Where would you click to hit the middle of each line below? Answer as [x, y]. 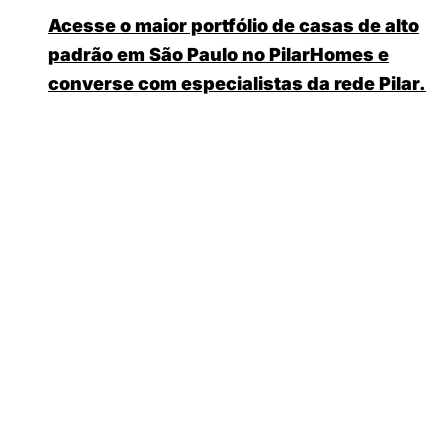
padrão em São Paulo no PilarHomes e [218, 54]
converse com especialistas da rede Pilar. [237, 83]
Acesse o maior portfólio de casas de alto [233, 25]
